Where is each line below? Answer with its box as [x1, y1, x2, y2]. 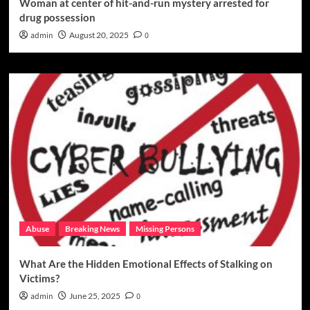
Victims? [19, 272, 60, 285]
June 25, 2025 [69, 291, 120, 302]
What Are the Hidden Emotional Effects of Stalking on [19, 257, 273, 271]
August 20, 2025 [69, 30, 129, 41]
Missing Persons [135, 224, 194, 235]
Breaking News [64, 224, 120, 235]
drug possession [19, 11, 95, 24]
